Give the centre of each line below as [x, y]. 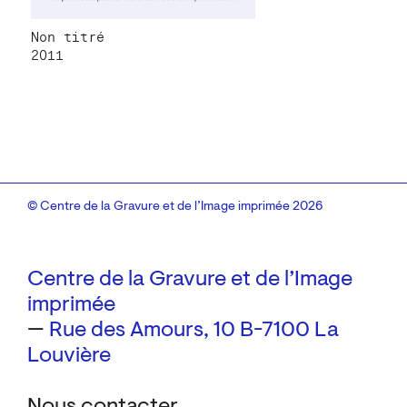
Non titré [68, 38]
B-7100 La [289, 331]
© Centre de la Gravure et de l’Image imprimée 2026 [175, 208]
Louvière [69, 357]
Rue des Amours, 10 [142, 331]
